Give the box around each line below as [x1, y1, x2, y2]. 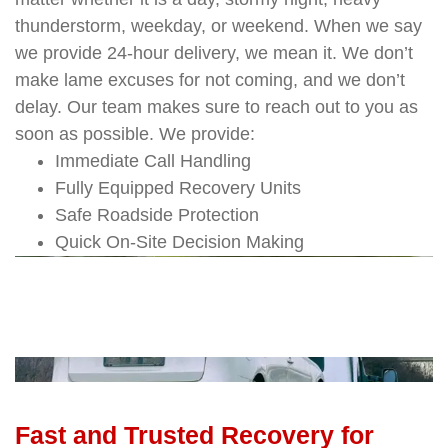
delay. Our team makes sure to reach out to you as [15, 96, 418, 117]
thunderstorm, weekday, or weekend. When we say [15, 15, 422, 36]
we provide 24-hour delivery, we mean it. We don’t [15, 42, 413, 63]
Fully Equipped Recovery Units [55, 177, 301, 198]
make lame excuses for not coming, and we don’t [15, 69, 405, 90]
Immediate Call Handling [55, 150, 251, 171]
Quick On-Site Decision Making [55, 231, 304, 252]
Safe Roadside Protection [55, 204, 259, 225]
